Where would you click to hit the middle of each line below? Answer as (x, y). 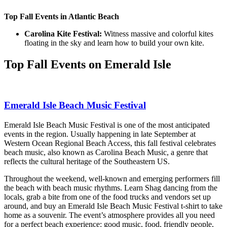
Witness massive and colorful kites (158, 33)
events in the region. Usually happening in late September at (100, 134)
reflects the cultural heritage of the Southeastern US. (87, 161)
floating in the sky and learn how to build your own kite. (114, 43)
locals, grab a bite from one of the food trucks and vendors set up (107, 197)
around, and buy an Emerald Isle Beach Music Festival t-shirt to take (113, 206)
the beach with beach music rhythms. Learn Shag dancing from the (111, 187)
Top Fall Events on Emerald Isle (88, 64)
